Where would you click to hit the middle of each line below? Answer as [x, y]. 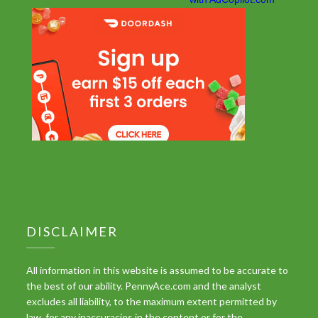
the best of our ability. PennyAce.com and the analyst [144, 286]
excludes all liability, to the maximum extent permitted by [152, 302]
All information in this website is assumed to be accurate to [158, 270]
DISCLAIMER [72, 232]
